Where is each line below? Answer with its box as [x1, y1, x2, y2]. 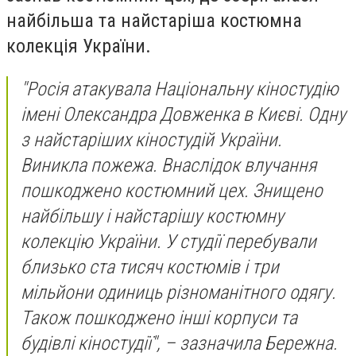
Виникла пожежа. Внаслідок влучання [21, 153, 316, 176]
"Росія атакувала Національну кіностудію [21, 77, 339, 100]
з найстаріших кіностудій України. [21, 128, 282, 151]
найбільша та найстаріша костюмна [6, 9, 302, 32]
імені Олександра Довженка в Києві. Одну [21, 103, 346, 126]
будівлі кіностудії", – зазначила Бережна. [21, 331, 338, 354]
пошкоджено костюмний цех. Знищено [21, 179, 323, 202]
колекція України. [6, 34, 151, 57]
